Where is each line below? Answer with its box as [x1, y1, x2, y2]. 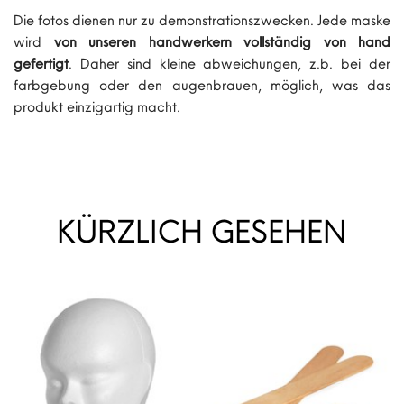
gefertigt [14, 54, 69, 73]
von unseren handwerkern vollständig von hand [53, 32, 390, 51]
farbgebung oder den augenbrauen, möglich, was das [14, 76, 390, 95]
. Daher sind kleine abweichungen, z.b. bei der [69, 54, 390, 73]
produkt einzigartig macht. [14, 97, 180, 116]
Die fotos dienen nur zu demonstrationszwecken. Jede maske [14, 11, 390, 30]
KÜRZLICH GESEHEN [57, 210, 347, 252]
